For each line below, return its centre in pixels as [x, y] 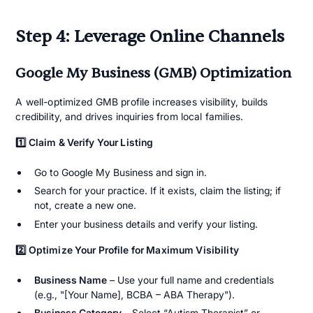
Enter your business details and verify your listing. [146, 224]
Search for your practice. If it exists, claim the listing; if [157, 191]
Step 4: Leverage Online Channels [150, 37]
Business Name [70, 279]
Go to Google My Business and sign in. [120, 172]
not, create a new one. [85, 205]
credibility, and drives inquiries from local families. [129, 117]
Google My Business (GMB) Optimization [154, 73]
